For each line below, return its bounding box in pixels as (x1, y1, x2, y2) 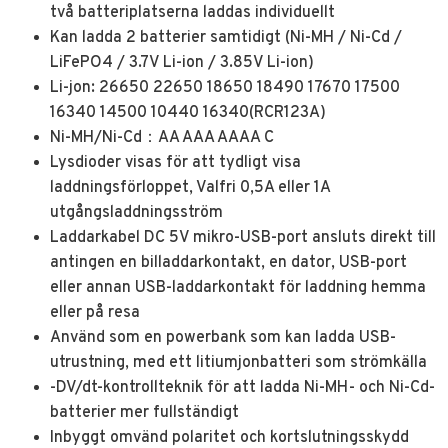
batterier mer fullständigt (50, 402, 239, 423)
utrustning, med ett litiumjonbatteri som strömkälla (50, 352, 427, 373)
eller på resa (50, 302, 140, 323)
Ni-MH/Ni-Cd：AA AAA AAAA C (50, 127, 274, 148)
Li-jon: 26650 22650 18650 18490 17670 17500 (50, 77, 400, 98)
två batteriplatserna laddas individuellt (50, 2, 335, 23)
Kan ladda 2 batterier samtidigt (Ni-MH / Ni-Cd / (50, 27, 402, 48)
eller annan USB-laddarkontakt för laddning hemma (50, 277, 426, 298)
